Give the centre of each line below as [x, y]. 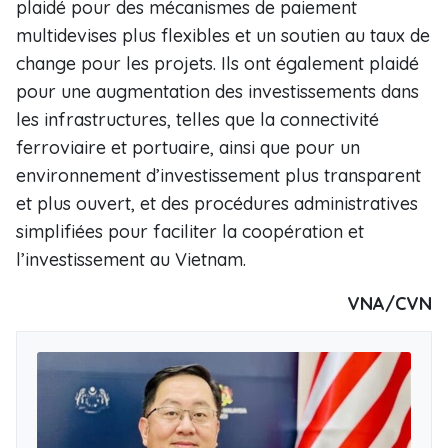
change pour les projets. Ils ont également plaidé [217, 63]
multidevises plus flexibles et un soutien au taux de [223, 35]
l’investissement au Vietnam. [133, 259]
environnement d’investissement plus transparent [218, 175]
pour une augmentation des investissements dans [217, 91]
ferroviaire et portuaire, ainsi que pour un [188, 147]
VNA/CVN [389, 303]
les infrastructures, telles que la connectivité [197, 119]
